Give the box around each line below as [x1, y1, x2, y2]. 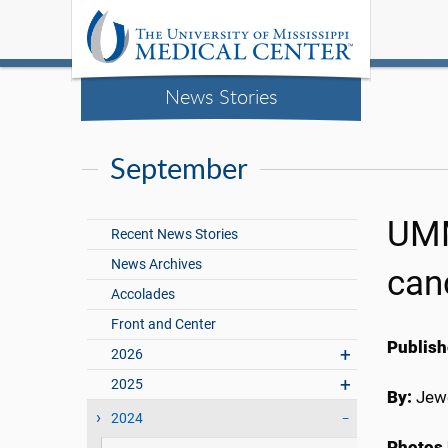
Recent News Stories [111, 226, 239, 244]
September [110, 148, 248, 189]
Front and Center [111, 316, 217, 334]
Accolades [111, 286, 176, 304]
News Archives [111, 256, 203, 274]
